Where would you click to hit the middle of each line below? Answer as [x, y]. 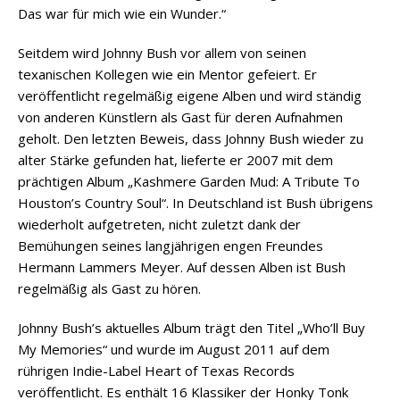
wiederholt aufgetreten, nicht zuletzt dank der [159, 224]
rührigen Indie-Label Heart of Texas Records [156, 370]
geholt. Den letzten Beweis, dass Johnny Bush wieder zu [191, 138]
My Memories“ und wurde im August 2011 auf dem [174, 349]
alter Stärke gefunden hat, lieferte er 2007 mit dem [175, 159]
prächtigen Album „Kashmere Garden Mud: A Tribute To [189, 181]
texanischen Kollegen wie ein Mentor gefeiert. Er [167, 74]
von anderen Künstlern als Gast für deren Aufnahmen [180, 117]
